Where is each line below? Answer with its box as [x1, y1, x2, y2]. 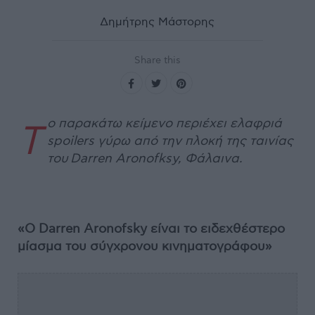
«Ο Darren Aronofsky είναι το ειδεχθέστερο [18, 221, 285, 236]
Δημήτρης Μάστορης [99, 15, 216, 29]
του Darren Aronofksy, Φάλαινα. [47, 150, 243, 166]
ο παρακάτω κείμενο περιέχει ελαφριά [47, 115, 282, 131]
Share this [134, 53, 181, 66]
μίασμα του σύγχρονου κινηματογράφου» [18, 238, 274, 254]
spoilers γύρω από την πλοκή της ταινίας [47, 133, 293, 148]
